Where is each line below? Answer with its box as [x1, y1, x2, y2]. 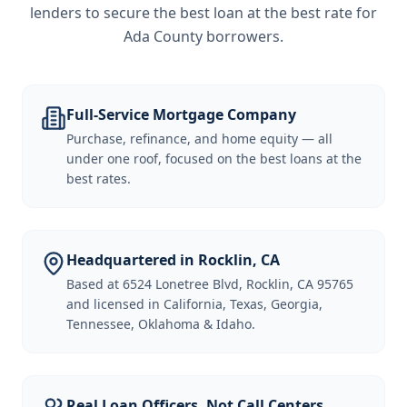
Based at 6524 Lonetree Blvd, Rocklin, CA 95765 [66, 275, 353, 293]
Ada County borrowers [124, 26, 280, 46]
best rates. [66, 170, 131, 187]
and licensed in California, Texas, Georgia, [66, 295, 323, 313]
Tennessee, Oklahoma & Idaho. [66, 315, 255, 333]
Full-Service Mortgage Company [66, 104, 296, 124]
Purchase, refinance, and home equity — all [66, 130, 333, 147]
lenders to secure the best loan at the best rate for [30, 3, 377, 23]
